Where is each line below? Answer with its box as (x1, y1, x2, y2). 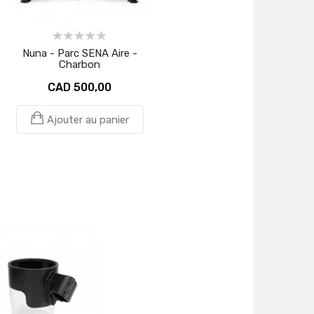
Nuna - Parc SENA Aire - (22, 46, 137, 60)
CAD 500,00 (48, 80, 111, 94)
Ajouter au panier (46, 113, 129, 126)
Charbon (59, 57, 100, 71)
